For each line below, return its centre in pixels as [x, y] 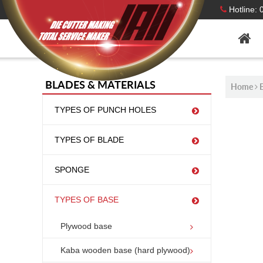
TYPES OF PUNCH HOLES [105, 110]
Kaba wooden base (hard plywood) [125, 250]
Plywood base [86, 226]
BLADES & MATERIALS [100, 85]
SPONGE [72, 170]
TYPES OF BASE [87, 200]
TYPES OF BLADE [89, 140]
